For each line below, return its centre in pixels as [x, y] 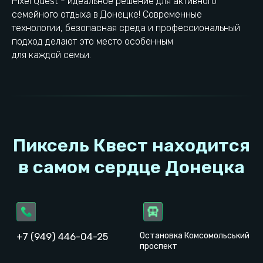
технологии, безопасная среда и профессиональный [126, 28]
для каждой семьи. [51, 55]
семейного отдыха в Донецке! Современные [107, 15]
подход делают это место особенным [92, 42]
